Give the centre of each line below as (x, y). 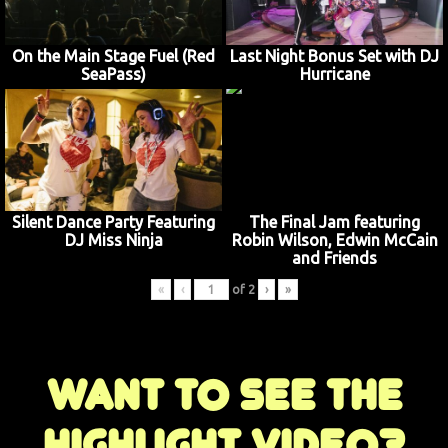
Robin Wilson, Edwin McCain (334, 239)
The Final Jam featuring (334, 221)
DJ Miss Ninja (113, 239)
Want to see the (224, 394)
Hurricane (334, 74)
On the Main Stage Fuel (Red (113, 56)
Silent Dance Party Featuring (113, 221)
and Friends (334, 257)
